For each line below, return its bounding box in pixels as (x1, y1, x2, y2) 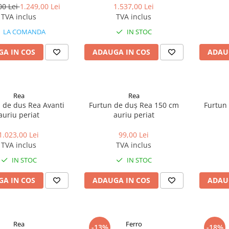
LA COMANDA (1, 27, 45, 36)
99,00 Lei (119, 130, 149, 140)
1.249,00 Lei (19, 2, 60, 11)
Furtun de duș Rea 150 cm (88, 100, 179, 110)
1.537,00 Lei (113, 2, 154, 11)
